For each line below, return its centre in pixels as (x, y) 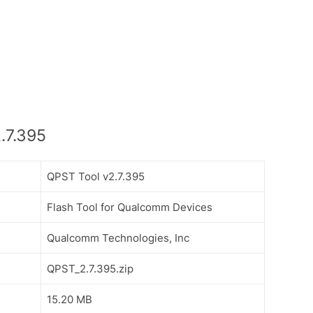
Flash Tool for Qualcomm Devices (130, 207)
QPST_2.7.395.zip (90, 269)
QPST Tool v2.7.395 (96, 176)
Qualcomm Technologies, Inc (118, 238)
